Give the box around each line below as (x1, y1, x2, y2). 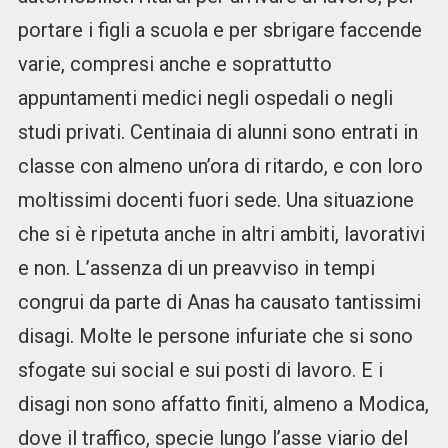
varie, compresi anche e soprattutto (17, 52, 332, 77)
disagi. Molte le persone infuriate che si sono (17, 324, 413, 349)
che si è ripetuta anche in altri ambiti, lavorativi (17, 222, 425, 247)
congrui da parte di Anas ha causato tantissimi (17, 290, 421, 315)
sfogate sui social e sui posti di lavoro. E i (17, 358, 383, 383)
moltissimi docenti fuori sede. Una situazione (17, 188, 414, 213)
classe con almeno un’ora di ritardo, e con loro (17, 154, 423, 179)
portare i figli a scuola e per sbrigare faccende (17, 18, 422, 43)
